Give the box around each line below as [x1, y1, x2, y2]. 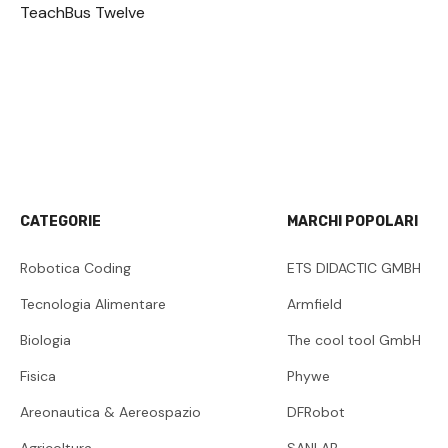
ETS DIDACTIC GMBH [286, 258, 421, 277]
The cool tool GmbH [286, 330, 421, 349]
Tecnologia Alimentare [20, 294, 166, 313]
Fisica [20, 366, 56, 385]
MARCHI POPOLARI [286, 212, 418, 230]
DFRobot [286, 402, 345, 421]
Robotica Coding [20, 258, 131, 277]
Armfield [286, 294, 342, 313]
